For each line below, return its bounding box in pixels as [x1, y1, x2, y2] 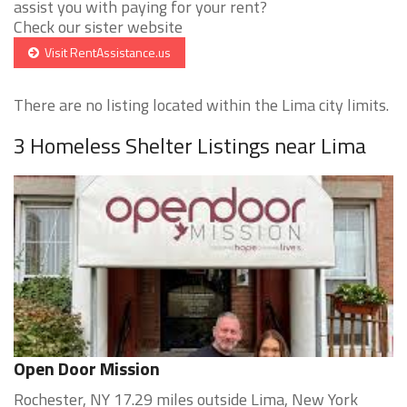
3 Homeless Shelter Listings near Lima [14, 129, 366, 163]
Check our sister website [14, 15, 183, 40]
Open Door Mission [14, 354, 160, 383]
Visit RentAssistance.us [39, 43, 171, 63]
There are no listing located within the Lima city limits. [14, 93, 389, 118]
